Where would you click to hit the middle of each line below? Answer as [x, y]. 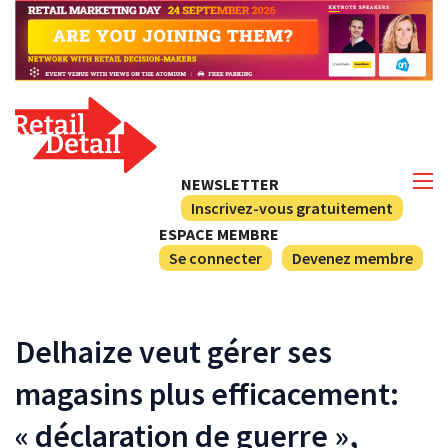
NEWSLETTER [230, 183]
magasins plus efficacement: [207, 393]
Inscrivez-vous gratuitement [292, 207]
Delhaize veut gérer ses [173, 351]
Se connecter [215, 257]
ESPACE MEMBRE [219, 233]
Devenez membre [352, 257]
